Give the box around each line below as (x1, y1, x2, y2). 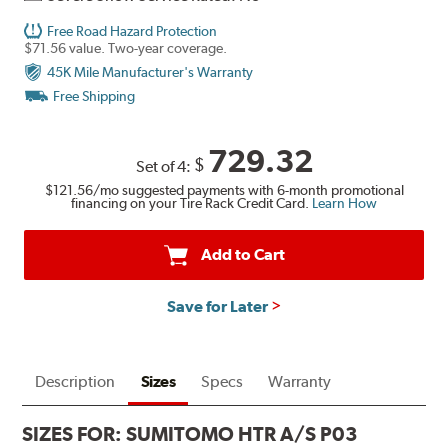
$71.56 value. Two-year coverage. (24, 40, 228, 57)
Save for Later (166, 296, 268, 316)
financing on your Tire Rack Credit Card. (71, 194, 309, 211)
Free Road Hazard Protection (47, 23, 218, 40)
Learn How (309, 194, 377, 211)
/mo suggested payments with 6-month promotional (92, 181, 404, 198)
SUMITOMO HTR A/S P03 (126, 421, 359, 446)
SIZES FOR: (22, 421, 127, 446)
